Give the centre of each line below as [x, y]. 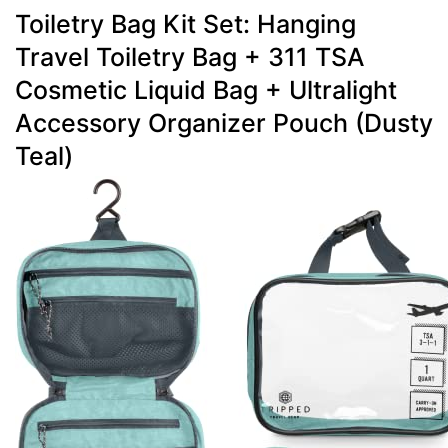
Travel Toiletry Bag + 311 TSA [190, 56]
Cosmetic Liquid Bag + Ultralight [206, 89]
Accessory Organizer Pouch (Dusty [224, 122]
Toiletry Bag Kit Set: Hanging [185, 23]
